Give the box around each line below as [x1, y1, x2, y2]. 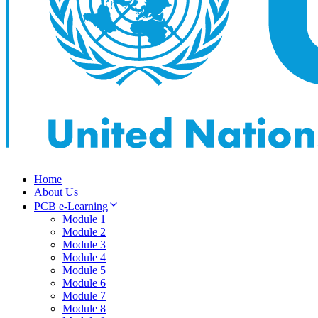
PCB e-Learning [34, 200, 108, 212]
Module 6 [62, 277, 106, 289]
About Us [34, 186, 78, 198]
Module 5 [62, 264, 106, 276]
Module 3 [62, 238, 106, 251]
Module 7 [62, 290, 106, 302]
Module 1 [62, 213, 106, 225]
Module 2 [62, 226, 106, 238]
